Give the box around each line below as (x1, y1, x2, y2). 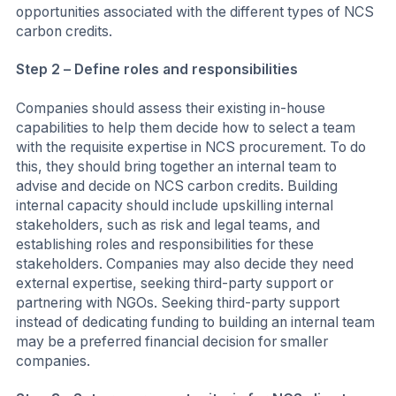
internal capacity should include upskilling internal (16, 196, 333, 214)
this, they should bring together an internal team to (16, 157, 337, 175)
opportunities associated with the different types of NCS (16, 3, 374, 20)
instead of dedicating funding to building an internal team (16, 313, 375, 331)
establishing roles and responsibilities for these (16, 235, 314, 253)
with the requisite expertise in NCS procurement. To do (16, 138, 366, 156)
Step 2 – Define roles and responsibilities (16, 61, 298, 79)
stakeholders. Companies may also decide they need (16, 255, 354, 272)
